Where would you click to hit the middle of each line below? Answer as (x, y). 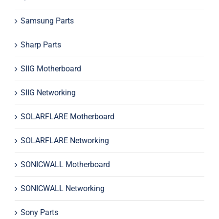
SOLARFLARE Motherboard (67, 116)
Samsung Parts (47, 21)
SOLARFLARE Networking (65, 140)
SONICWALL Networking (62, 188)
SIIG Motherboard (51, 68)
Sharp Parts (41, 44)
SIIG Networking (48, 92)
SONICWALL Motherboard (65, 164)
